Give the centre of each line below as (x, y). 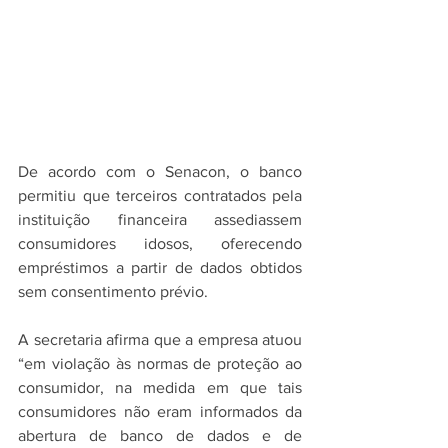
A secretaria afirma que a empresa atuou (160, 339)
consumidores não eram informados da (160, 411)
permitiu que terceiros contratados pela (160, 195)
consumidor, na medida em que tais (160, 387)
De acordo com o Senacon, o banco (160, 171)
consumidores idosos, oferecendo (160, 243)
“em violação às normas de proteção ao (160, 363)
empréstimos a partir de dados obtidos (160, 267)
